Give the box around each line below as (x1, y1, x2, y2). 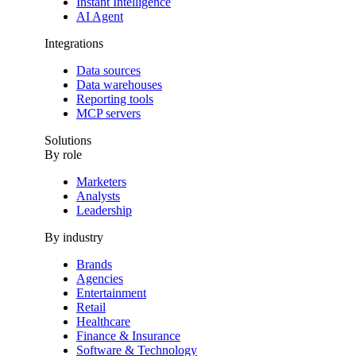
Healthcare (76, 315, 130, 329)
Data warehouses (76, 78, 162, 92)
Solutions (44, 133, 91, 148)
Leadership (76, 203, 132, 218)
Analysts (76, 189, 120, 203)
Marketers (76, 175, 126, 189)
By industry (44, 230, 103, 245)
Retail (76, 300, 106, 315)
